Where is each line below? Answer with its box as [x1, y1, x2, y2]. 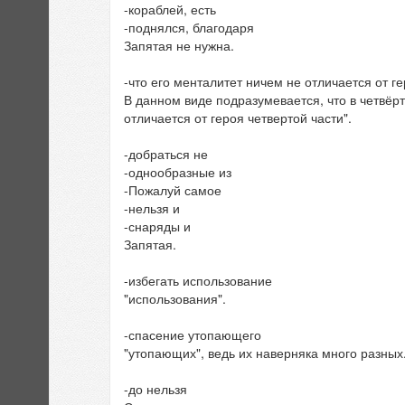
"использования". [124, 289, 226, 308]
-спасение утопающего [124, 325, 261, 344]
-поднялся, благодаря [124, 18, 254, 37]
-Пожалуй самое [124, 181, 221, 200]
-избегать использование [124, 271, 272, 290]
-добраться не [124, 145, 208, 164]
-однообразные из [124, 163, 231, 182]
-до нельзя [124, 380, 187, 399]
